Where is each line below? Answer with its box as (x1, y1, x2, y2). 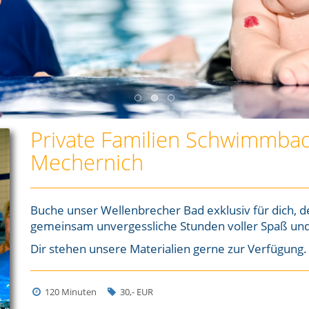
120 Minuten (42, 286, 97, 299)
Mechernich (30, 148, 143, 177)
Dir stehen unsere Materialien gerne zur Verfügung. (30, 241, 307, 257)
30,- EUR (118, 286, 153, 299)
